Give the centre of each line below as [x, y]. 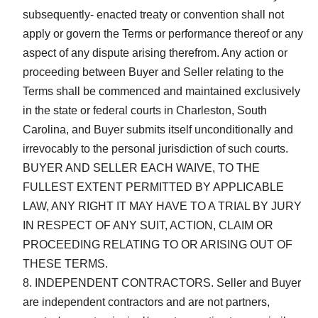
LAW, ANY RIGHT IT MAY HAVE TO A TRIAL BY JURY [162, 206]
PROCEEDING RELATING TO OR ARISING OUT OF [158, 244]
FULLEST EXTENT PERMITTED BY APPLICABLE [153, 187]
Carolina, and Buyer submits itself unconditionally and [158, 129]
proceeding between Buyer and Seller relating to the [153, 72]
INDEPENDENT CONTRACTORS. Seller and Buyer [168, 283]
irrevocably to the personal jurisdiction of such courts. [155, 148]
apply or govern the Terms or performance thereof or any [163, 33]
